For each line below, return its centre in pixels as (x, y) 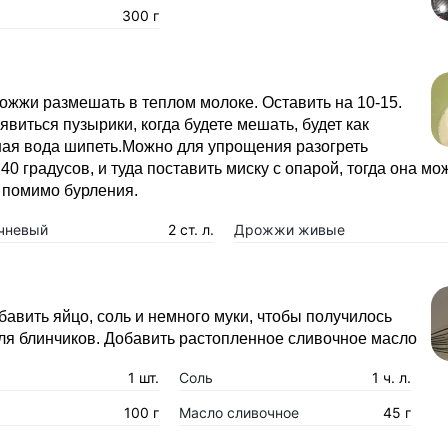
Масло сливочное (238, 412)
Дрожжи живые (289, 229)
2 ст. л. (190, 229)
